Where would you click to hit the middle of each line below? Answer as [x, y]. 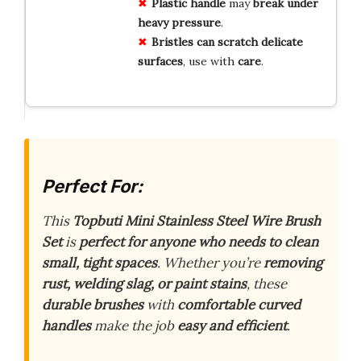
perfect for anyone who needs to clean [199, 242]
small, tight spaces [100, 263]
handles [66, 326]
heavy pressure [179, 22]
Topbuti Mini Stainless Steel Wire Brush [197, 221]
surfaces [160, 61]
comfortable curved [239, 305]
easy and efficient [232, 326]
